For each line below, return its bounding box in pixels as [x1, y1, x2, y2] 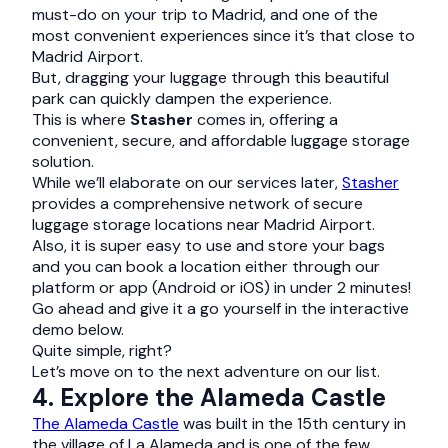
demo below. [32, 319, 124, 340]
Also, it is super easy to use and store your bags [32, 235, 385, 256]
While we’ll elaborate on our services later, [32, 172, 342, 193]
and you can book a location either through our [32, 256, 380, 277]
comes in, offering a [197, 109, 338, 130]
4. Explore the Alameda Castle [32, 382, 386, 413]
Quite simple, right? [32, 340, 172, 361]
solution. [32, 151, 94, 172]
